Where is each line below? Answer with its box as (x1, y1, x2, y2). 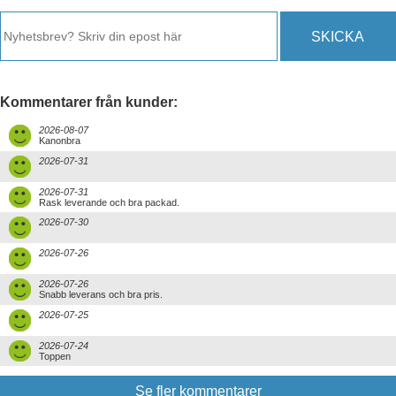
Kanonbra (39, 134, 81, 146)
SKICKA (311, 29, 365, 45)
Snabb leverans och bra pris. (39, 288, 164, 300)
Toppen (39, 350, 72, 362)
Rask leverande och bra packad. (39, 196, 180, 208)
